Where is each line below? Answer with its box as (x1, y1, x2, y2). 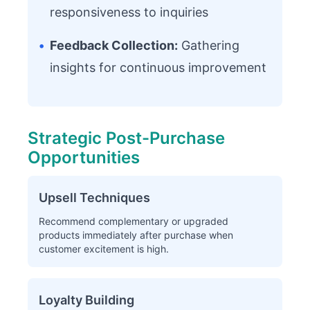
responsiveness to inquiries (50, 5, 208, 19)
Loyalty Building (39, 293, 134, 307)
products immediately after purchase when (39, 229, 233, 241)
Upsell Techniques (39, 190, 150, 205)
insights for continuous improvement (50, 60, 266, 75)
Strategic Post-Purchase (28, 128, 225, 148)
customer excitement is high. (39, 243, 169, 255)
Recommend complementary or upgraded (39, 215, 228, 227)
